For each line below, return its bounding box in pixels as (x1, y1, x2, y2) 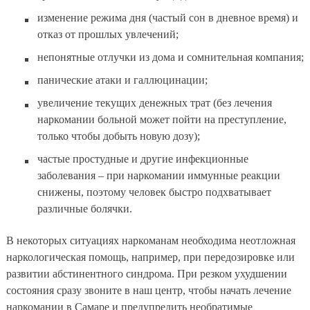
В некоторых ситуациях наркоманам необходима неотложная (6, 235, 295, 247)
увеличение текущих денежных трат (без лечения (37, 96, 272, 109)
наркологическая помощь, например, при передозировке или (6, 251, 295, 264)
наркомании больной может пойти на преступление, (37, 113, 286, 125)
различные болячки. (37, 202, 132, 215)
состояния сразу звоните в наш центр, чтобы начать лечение (6, 284, 291, 297)
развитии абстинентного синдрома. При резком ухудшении (6, 268, 287, 280)
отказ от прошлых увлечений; (37, 28, 179, 40)
